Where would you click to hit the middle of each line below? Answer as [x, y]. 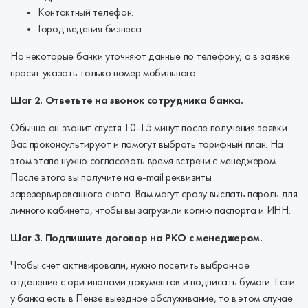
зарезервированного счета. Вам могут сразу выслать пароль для [154, 195]
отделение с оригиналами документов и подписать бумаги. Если [153, 283]
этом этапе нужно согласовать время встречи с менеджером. [144, 162]
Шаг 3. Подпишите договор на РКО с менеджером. [136, 239]
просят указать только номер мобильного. [104, 74]
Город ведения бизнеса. [90, 30]
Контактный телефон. [86, 13]
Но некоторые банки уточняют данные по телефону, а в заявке [150, 57]
